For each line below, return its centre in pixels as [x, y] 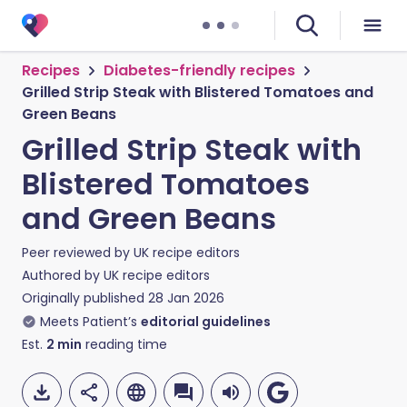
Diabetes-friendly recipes [199, 70]
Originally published [83, 298]
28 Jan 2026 [186, 298]
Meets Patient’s [89, 322]
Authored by [63, 275]
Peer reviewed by [78, 253]
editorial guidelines [206, 322]
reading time [124, 344]
